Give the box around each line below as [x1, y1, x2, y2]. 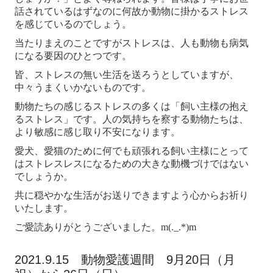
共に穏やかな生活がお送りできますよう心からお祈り [15, 190, 249, 201]
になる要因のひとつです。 [15, 51, 132, 62]
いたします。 [15, 203, 74, 214]
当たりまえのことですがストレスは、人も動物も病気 [15, 38, 249, 49]
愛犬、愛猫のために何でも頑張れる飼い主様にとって [15, 146, 249, 157]
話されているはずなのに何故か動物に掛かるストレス [15, 6, 249, 17]
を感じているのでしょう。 [15, 19, 132, 30]
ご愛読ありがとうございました [15, 222, 152, 233]
